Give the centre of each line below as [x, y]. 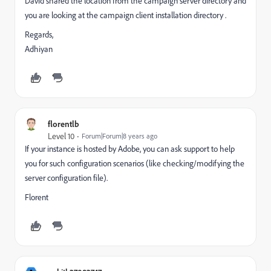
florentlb [64, 123]
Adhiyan [39, 49]
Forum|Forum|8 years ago [119, 135]
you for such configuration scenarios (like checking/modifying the [135, 163]
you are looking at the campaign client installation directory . [126, 15]
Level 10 [61, 136]
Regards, [39, 34]
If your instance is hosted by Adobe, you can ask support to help [130, 149]
